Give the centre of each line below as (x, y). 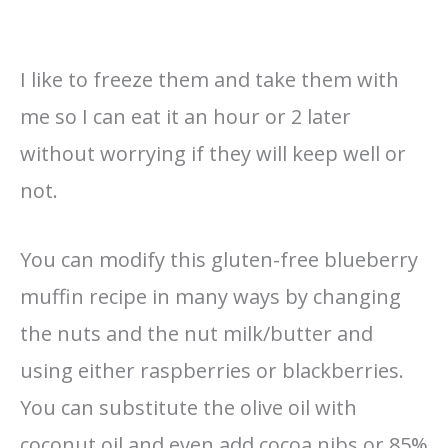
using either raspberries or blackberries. (212, 371)
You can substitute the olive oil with (188, 408)
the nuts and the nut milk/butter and (196, 334)
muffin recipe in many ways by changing (210, 297)
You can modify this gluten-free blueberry (219, 260)
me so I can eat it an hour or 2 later (185, 117)
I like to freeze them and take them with (209, 80)
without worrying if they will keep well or (213, 154)
